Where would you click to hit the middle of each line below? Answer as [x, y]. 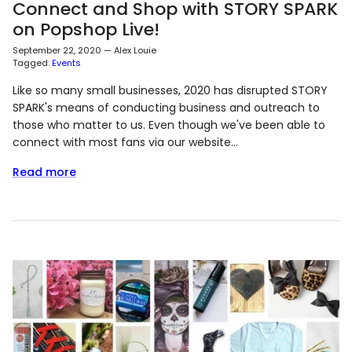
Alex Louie [135, 51]
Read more [44, 172]
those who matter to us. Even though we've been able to [169, 125]
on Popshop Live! [86, 30]
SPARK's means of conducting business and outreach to [166, 108]
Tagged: [31, 63]
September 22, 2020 [57, 51]
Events [66, 63]
